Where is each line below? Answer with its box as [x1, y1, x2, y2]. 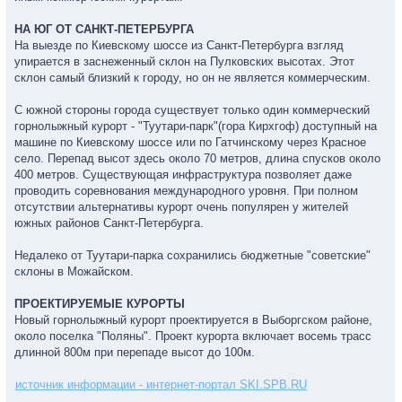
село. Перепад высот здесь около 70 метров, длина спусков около [14, 152, 380, 165]
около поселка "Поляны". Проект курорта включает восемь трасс [14, 329, 371, 343]
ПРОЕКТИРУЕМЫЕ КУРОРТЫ [14, 297, 185, 310]
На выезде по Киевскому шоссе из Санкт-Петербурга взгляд [14, 39, 344, 52]
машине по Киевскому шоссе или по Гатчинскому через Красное [14, 135, 366, 149]
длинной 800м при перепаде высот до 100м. [14, 345, 255, 359]
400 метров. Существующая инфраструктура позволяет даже [14, 168, 352, 181]
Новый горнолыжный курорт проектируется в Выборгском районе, [14, 313, 372, 327]
